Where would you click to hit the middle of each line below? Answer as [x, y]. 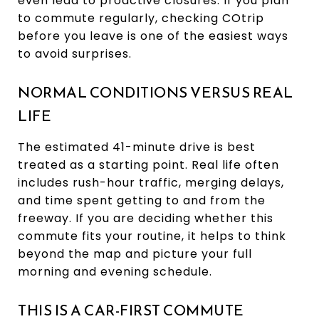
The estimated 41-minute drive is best [137, 147]
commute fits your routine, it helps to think [152, 236]
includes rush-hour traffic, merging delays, [151, 182]
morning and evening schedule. [115, 271]
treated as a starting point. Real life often [148, 164]
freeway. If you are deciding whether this [146, 218]
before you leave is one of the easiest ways [153, 36]
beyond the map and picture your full [135, 253]
